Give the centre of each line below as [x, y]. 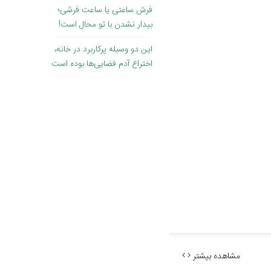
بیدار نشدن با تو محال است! [106, 25]
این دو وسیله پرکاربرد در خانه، [103, 50]
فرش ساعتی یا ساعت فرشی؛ [105, 11]
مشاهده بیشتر [215, 257]
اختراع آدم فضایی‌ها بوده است [102, 64]
